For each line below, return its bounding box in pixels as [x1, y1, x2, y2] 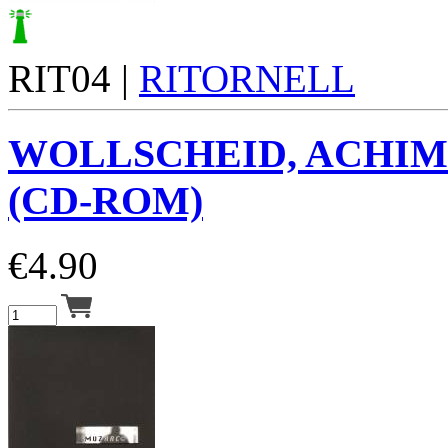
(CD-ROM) [8, 178, 203, 224]
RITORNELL [139, 57, 355, 101]
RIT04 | [8, 57, 139, 101]
